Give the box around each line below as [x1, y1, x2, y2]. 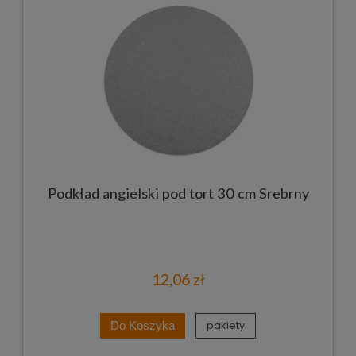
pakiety [207, 318, 246, 334]
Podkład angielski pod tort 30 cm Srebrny [47, 184, 309, 202]
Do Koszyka [110, 319, 175, 332]
